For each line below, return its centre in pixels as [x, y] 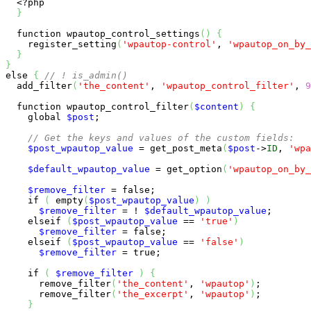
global [44, 117]
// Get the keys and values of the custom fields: [161, 137]
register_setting [61, 44]
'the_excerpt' [153, 294]
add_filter [39, 85]
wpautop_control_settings [131, 33]
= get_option [186, 169]
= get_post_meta [178, 148]
